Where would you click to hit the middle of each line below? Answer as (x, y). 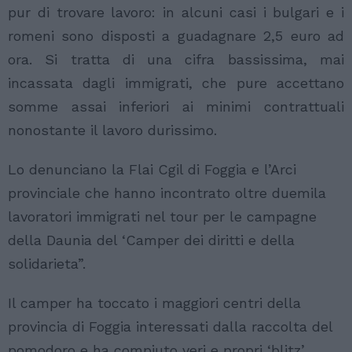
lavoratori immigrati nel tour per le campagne (162, 217)
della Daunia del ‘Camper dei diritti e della (151, 240)
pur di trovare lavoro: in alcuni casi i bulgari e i (176, 13)
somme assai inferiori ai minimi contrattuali (176, 107)
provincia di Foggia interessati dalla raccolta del (170, 327)
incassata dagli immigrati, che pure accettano (176, 83)
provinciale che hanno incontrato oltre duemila (167, 193)
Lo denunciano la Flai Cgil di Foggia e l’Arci (152, 170)
